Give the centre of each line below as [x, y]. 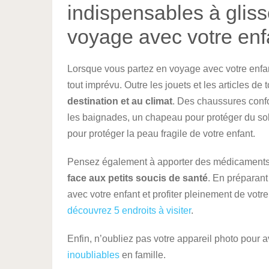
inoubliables [93, 255]
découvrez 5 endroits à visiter [129, 210]
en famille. [143, 255]
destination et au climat [120, 101]
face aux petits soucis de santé [138, 178]
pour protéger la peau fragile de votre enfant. [161, 134]
